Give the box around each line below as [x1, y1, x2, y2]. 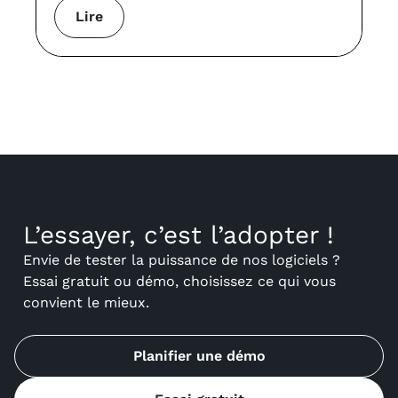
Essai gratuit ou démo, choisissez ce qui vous [23, 272, 336, 290]
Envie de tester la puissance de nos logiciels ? [23, 251, 340, 268]
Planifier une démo [132, 347, 266, 365]
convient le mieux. [23, 293, 149, 311]
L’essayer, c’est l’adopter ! [23, 219, 334, 250]
